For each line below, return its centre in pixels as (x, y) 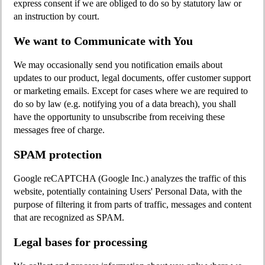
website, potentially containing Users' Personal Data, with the (128, 191)
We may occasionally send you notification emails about (118, 65)
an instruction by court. (56, 16)
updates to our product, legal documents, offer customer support (132, 78)
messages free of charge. (59, 130)
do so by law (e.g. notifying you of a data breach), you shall (125, 104)
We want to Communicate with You (103, 41)
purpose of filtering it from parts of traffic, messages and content (132, 204)
